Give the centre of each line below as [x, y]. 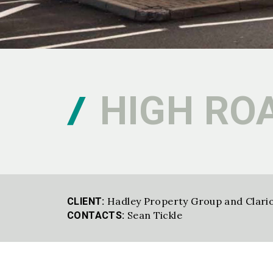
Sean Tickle [154, 215]
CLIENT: [86, 201]
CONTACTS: [96, 215]
